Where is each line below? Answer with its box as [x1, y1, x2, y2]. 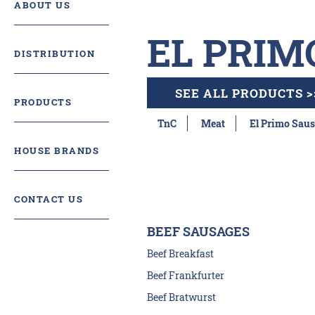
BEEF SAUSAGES [146, 223, 250, 240]
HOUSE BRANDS [14, 143, 99, 157]
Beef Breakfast [146, 247, 214, 260]
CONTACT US [14, 192, 83, 205]
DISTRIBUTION [14, 46, 95, 60]
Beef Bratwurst [146, 290, 216, 304]
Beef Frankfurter [146, 269, 224, 282]
